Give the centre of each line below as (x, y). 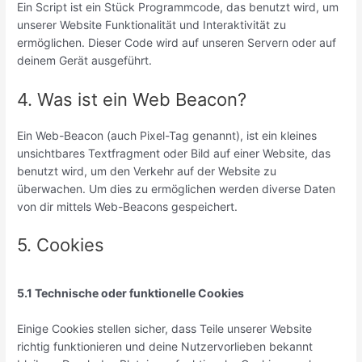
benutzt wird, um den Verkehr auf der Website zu (147, 170)
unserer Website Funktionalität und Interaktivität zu (152, 25)
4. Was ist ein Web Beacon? (132, 99)
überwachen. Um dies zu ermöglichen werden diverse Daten (177, 188)
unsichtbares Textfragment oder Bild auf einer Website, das (174, 153)
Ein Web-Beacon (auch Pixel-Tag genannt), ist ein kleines (167, 135)
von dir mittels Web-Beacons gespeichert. (128, 206)
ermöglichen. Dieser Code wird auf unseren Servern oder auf (177, 43)
